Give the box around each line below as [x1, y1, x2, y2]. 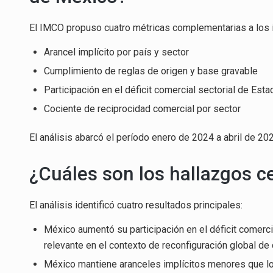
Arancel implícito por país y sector [44, 46, 189, 58]
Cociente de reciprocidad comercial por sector [44, 103, 241, 115]
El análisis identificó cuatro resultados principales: [29, 199, 243, 211]
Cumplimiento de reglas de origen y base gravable [44, 65, 258, 77]
